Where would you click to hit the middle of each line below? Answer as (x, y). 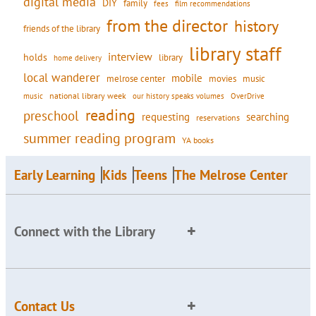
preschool (51, 115)
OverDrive (248, 96)
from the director (167, 25)
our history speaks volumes (178, 95)
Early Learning (55, 175)
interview (130, 56)
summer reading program (99, 138)
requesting (166, 116)
